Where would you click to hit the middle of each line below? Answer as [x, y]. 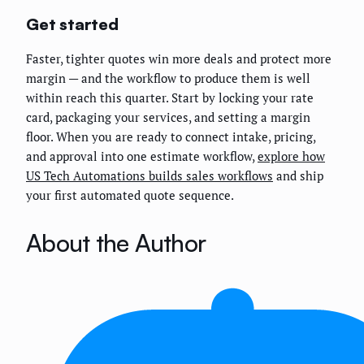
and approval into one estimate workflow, [142, 156]
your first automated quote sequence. [130, 195]
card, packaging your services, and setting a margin [168, 117]
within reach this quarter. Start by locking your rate [170, 97]
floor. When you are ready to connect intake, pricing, [171, 136]
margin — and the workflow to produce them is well [168, 78]
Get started [72, 24]
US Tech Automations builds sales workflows [149, 175]
